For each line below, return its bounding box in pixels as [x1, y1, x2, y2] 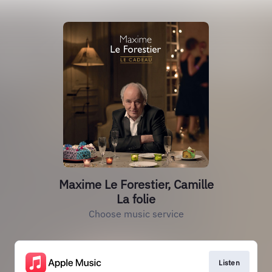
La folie [117, 191, 155, 207]
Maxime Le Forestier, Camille [58, 176, 214, 192]
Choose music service [88, 208, 184, 220]
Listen [219, 258, 240, 267]
